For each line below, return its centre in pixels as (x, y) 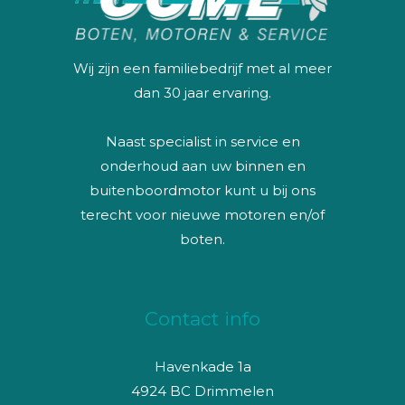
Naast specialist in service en (202, 141)
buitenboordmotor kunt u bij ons (202, 190)
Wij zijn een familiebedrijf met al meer (202, 68)
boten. (202, 239)
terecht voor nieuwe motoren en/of (202, 214)
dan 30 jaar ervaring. (202, 92)
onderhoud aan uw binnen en (202, 165)
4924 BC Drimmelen (202, 391)
